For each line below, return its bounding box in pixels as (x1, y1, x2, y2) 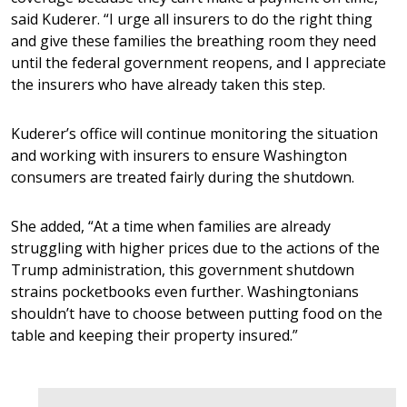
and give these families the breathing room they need (11, 30, 376, 51)
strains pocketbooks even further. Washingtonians (11, 281, 359, 302)
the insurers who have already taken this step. (11, 74, 325, 94)
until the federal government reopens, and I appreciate (11, 52, 386, 73)
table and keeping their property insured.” (11, 324, 298, 345)
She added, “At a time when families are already (11, 215, 331, 236)
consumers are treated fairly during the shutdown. (11, 166, 354, 187)
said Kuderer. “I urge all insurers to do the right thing (11, 8, 372, 29)
